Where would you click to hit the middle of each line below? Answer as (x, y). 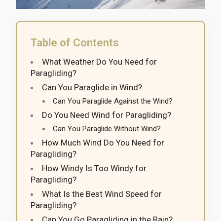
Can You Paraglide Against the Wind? (113, 101)
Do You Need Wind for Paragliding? (107, 115)
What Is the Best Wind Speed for (102, 194)
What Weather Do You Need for (99, 61)
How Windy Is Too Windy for (94, 168)
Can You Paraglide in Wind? (92, 87)
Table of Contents (75, 42)
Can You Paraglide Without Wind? (107, 129)
